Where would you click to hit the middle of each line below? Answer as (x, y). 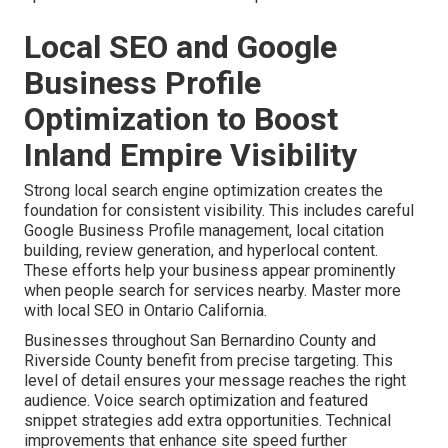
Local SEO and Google (180, 47)
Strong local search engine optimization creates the (203, 191)
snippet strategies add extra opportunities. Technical (207, 421)
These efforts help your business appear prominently (210, 271)
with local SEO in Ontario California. (145, 311)
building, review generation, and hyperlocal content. (201, 251)
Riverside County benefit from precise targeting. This (208, 361)
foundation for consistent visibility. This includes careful (219, 211)
